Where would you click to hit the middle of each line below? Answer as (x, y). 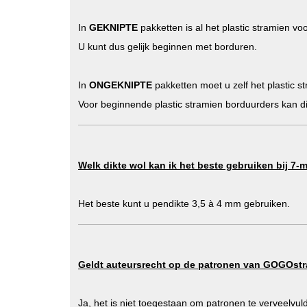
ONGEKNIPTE (121, 85)
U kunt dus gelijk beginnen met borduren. (168, 47)
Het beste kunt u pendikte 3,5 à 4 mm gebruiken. (184, 204)
